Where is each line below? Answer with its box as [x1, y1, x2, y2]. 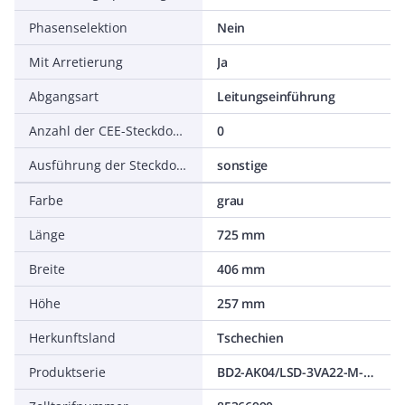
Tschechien [217, 329, 284, 346]
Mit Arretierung [29, 53, 123, 71]
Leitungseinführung [217, 88, 335, 105]
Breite [29, 260, 65, 278]
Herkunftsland [29, 329, 116, 346]
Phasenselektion [29, 19, 127, 36]
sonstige [217, 156, 268, 174]
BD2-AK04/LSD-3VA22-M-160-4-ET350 [363, 363, 373, 381]
